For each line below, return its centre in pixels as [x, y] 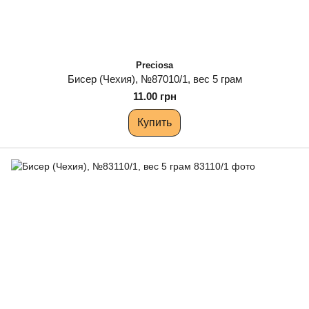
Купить [154, 122]
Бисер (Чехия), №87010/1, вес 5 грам [154, 79]
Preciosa [154, 65]
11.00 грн [154, 96]
